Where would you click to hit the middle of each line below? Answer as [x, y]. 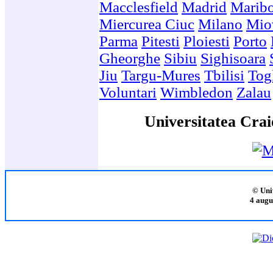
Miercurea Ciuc [147, 24]
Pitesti [161, 41]
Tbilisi [224, 75]
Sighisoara [233, 58]
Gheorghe [130, 58]
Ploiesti [207, 41]
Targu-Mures [161, 75]
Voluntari [128, 92]
